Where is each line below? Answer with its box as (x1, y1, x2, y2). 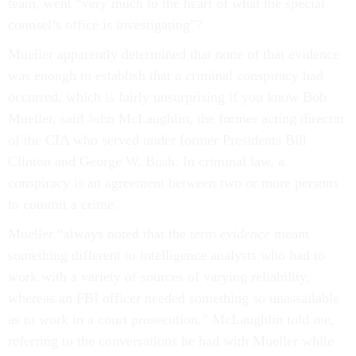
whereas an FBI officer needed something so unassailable (8, 290, 339, 306)
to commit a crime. (8, 196, 118, 212)
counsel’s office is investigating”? (8, 17, 203, 33)
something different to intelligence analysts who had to (8, 247, 325, 263)
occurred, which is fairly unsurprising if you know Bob (8, 89, 327, 105)
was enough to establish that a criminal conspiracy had (8, 68, 323, 83)
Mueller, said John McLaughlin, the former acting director (8, 110, 345, 126)
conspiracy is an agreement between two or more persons (8, 175, 339, 191)
